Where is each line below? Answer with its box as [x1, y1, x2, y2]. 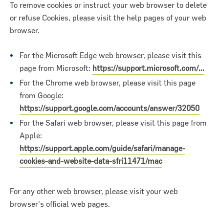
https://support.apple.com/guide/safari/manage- [20, 143, 185, 153]
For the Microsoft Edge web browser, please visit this [20, 50, 201, 60]
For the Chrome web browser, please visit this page [20, 78, 196, 87]
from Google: [20, 90, 64, 100]
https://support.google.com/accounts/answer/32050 [20, 103, 199, 112]
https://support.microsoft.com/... [92, 63, 204, 72]
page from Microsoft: [20, 63, 92, 72]
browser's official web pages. [10, 199, 110, 208]
